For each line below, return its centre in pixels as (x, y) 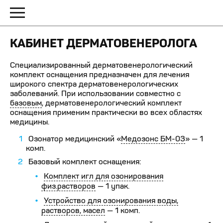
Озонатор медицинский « (75, 139)
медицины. (30, 122)
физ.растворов (68, 186)
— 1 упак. (112, 186)
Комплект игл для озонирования (104, 176)
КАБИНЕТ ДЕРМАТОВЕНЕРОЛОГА (104, 43)
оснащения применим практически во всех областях (106, 112)
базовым (26, 103)
